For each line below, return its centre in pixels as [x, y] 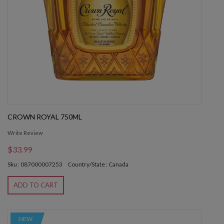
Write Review [25, 133]
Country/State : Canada [98, 164]
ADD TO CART [36, 185]
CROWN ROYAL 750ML [45, 117]
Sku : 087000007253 [35, 164]
